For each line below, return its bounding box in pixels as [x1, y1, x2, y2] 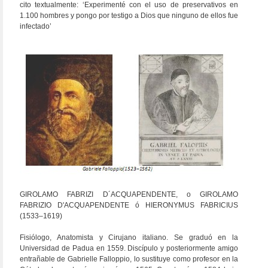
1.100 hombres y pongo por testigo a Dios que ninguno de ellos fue [20, 11, 238, 20]
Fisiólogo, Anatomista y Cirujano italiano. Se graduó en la [20, 233, 238, 242]
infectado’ [20, 22, 53, 31]
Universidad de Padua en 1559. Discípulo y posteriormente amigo [20, 244, 238, 252]
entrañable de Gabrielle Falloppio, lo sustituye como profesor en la [20, 255, 238, 263]
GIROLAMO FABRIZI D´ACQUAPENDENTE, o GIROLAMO [20, 190, 238, 199]
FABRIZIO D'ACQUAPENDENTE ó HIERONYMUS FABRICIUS [20, 201, 238, 209]
